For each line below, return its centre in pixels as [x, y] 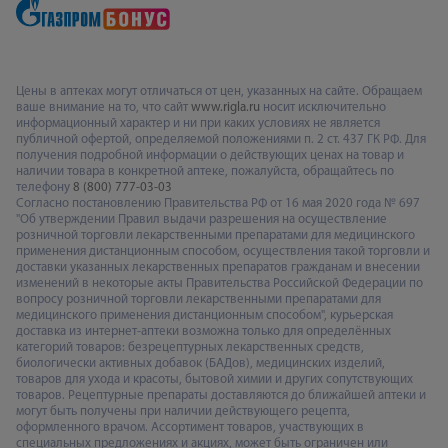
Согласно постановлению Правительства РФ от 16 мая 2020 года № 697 [218, 203]
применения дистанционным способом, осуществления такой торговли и [223, 251]
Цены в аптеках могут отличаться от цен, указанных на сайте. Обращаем [219, 91]
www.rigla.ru [225, 107]
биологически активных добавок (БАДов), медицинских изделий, [200, 363]
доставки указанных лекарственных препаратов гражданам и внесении [218, 267]
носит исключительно [323, 107]
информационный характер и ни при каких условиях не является [198, 123]
